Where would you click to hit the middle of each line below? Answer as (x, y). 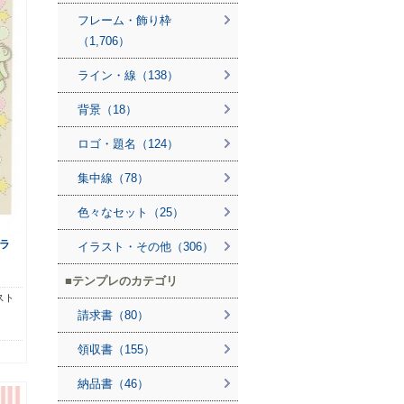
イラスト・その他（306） (146, 247)
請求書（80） (113, 315)
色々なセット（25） (131, 212)
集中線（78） (113, 178)
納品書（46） (113, 384)
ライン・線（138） (128, 75)
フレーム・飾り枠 (124, 20)
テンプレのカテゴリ (125, 281)
